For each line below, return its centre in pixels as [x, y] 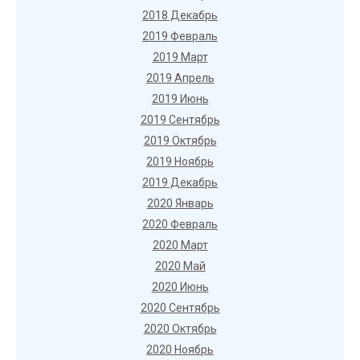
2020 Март [180, 245]
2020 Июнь [180, 287]
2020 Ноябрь [180, 350]
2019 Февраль [180, 36]
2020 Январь [180, 203]
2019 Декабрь [180, 182]
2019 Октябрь [180, 141]
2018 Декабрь [180, 15]
